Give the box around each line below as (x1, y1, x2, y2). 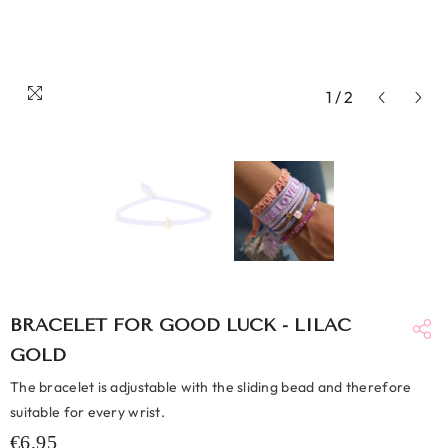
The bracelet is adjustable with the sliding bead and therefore (10, 378, 412, 396)
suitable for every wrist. (10, 403, 165, 421)
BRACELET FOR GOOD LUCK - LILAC (10, 314, 351, 336)
